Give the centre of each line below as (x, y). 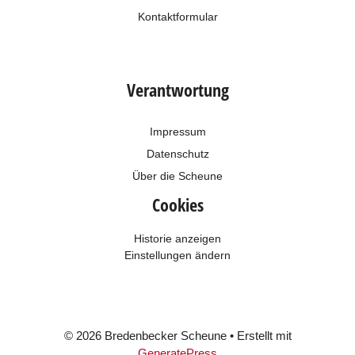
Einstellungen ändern (177, 256)
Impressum (177, 132)
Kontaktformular (177, 17)
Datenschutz (177, 154)
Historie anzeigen (177, 239)
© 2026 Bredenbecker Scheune (145, 336)
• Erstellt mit (259, 336)
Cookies (177, 205)
